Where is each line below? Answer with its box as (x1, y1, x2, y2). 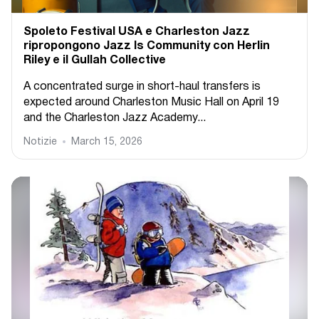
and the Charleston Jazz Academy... (23, 113, 206, 123)
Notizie (23, 137, 57, 147)
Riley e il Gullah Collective (23, 56, 166, 66)
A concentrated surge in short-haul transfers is (23, 82, 261, 92)
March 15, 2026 (71, 137, 142, 147)
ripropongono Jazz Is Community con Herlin (23, 41, 270, 51)
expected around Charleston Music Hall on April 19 (23, 98, 279, 108)
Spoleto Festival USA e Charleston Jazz (23, 27, 250, 37)
